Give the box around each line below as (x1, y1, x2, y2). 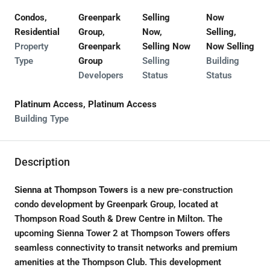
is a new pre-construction (128, 184, 233, 195)
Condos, (14, 12, 47, 23)
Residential (14, 27, 60, 37)
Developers (78, 70, 124, 81)
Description (14, 155, 70, 168)
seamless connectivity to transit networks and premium (14, 242, 237, 253)
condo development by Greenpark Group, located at (14, 199, 218, 210)
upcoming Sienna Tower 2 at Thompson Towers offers (14, 228, 230, 239)
